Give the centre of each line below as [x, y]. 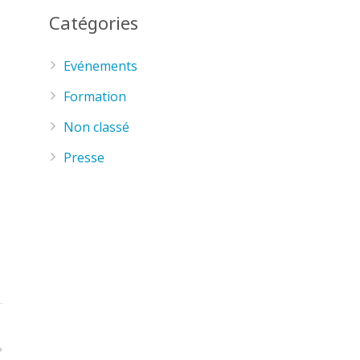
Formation [95, 96]
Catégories [94, 22]
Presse [84, 157]
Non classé [96, 127]
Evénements [100, 66]
